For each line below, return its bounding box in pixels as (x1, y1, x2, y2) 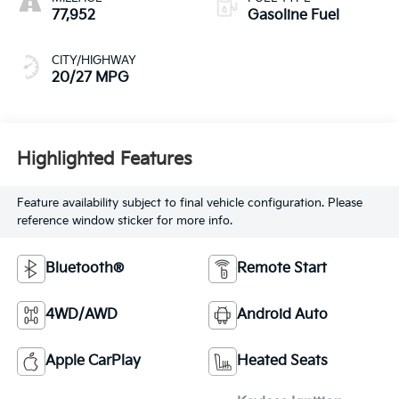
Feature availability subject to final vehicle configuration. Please (16, 196, 362, 211)
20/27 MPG (51, 69, 129, 86)
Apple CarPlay (45, 352, 141, 370)
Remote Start (237, 259, 327, 277)
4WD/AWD (45, 305, 118, 323)
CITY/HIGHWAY (51, 53, 136, 68)
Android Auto (237, 305, 328, 323)
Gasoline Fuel (248, 6, 339, 24)
